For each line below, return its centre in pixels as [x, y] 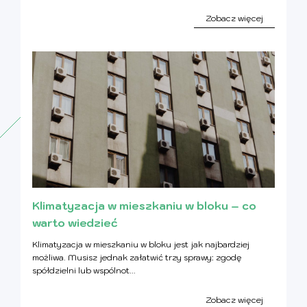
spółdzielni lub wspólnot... [84, 270]
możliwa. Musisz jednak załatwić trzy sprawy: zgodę [137, 257]
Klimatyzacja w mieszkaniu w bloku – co [144, 205]
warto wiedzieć [75, 222]
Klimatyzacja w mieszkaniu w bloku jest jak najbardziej [141, 244]
